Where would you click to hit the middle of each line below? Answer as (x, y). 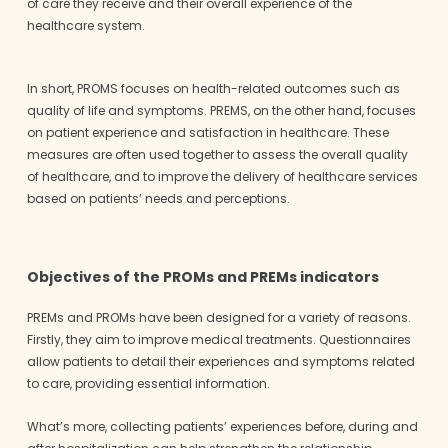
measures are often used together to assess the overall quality (217, 154)
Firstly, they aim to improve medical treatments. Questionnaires (218, 339)
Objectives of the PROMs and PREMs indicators (202, 276)
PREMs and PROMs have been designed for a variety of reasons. (218, 317)
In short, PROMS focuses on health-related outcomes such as (213, 88)
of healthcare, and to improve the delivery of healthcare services (222, 176)
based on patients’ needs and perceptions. (159, 198)
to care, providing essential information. (148, 383)
